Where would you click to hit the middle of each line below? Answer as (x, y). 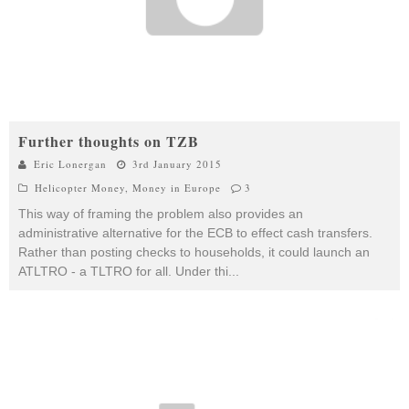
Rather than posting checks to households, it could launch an (194, 252)
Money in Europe (177, 187)
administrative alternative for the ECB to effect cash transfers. (195, 232)
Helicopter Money (80, 187)
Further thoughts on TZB (109, 141)
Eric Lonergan (70, 163)
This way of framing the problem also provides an (161, 213)
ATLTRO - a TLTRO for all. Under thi (123, 271)
